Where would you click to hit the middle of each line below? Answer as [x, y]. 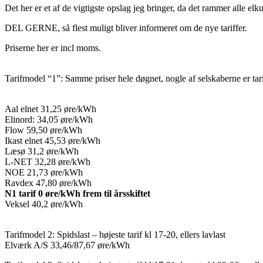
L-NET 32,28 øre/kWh [48, 161]
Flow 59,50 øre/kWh [43, 130]
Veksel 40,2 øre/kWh [44, 204]
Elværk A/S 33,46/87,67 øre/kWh [67, 245]
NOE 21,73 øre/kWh [44, 172]
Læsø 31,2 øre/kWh [42, 151]
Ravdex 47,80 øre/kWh [48, 183]
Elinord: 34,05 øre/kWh [49, 119]
